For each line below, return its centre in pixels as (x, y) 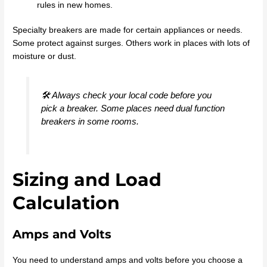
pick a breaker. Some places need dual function (133, 108)
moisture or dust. (45, 57)
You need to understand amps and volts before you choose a (128, 260)
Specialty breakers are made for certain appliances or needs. (128, 30)
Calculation (66, 203)
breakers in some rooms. (90, 121)
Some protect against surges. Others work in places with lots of (131, 44)
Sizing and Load (87, 179)
